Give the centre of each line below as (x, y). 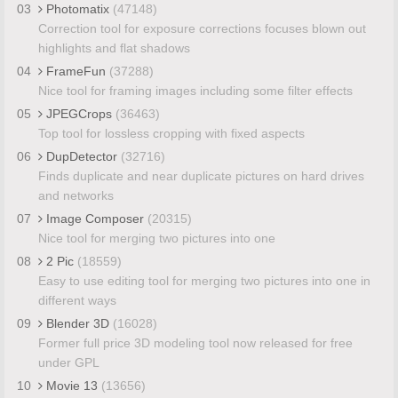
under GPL (68, 362)
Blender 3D (77, 323)
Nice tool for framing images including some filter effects (195, 90)
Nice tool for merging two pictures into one (156, 238)
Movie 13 (72, 385)
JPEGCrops (79, 113)
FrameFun (76, 71)
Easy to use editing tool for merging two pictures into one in (204, 280)
